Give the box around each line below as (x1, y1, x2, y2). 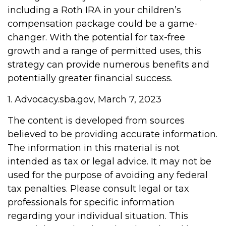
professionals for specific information (8, 197, 175, 208)
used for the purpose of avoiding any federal (8, 169, 208, 181)
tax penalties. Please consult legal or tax (8, 183, 189, 194)
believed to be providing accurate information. (8, 129, 217, 140)
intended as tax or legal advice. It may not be (8, 156, 211, 167)
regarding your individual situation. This (8, 210, 188, 221)
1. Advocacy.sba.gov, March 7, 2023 (8, 94, 161, 105)
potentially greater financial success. (8, 73, 173, 84)
